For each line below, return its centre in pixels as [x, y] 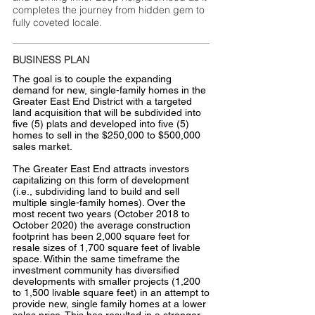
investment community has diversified [96, 270]
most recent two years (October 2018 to [101, 214]
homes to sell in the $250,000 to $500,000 [107, 135]
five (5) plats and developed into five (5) [101, 124]
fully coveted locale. [57, 22]
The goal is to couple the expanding [92, 79]
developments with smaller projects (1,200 [107, 281]
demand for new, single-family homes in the [109, 90]
